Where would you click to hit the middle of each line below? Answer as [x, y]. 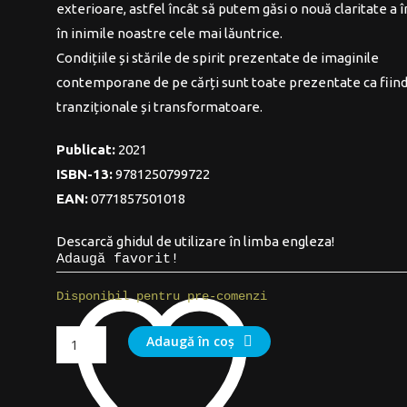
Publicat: [86, 149]
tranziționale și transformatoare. [160, 107]
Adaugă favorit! [118, 259]
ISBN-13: [85, 174]
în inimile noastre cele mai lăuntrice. [170, 33]
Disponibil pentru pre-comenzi [162, 297]
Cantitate [93, 338]
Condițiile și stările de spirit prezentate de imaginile [218, 58]
